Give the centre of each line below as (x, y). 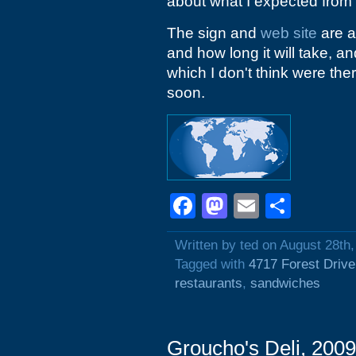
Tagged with (212, 264)
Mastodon (284, 206)
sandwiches (285, 283)
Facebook (252, 206)
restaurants (209, 283)
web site (289, 33)
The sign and (214, 33)
